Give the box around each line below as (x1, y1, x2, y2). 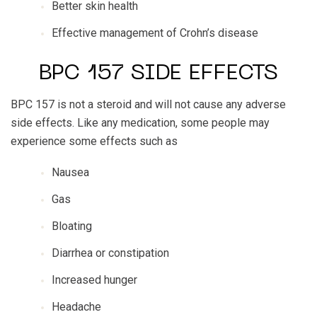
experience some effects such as (11, 134, 178, 148)
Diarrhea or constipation (52, 246, 169, 260)
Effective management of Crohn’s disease (52, 26, 258, 40)
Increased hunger (52, 273, 137, 287)
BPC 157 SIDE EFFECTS (39, 64, 278, 84)
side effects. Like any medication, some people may (11, 116, 270, 129)
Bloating (52, 219, 92, 233)
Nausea (52, 166, 89, 179)
